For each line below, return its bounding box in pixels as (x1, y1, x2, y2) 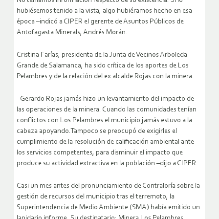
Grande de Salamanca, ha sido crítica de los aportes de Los (17, 62, 189, 69)
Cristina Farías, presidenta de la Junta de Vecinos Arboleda (17, 51, 187, 59)
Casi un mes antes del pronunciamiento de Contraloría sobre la (17, 182, 200, 190)
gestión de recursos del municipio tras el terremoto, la (17, 193, 175, 200)
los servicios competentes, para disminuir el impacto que (17, 149, 183, 156)
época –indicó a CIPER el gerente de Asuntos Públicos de (17, 18, 184, 25)
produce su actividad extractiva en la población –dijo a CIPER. (17, 159, 198, 167)
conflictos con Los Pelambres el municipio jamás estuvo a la (17, 116, 192, 124)
